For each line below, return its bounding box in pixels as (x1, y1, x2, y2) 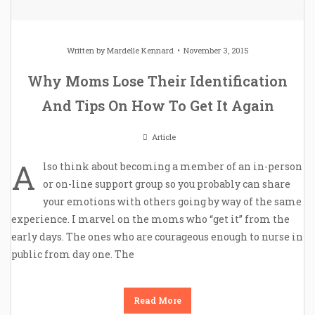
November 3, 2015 (183, 45, 249, 56)
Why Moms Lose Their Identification (27, 72, 288, 91)
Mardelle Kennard (106, 45, 174, 56)
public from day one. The (11, 247, 134, 262)
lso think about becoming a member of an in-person (43, 160, 302, 174)
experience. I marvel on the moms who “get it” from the (11, 212, 290, 226)
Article (149, 131, 176, 143)
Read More (134, 295, 181, 307)
